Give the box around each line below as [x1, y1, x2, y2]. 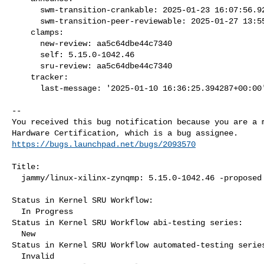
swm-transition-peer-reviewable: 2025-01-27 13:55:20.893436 [12, 16, 40, 26]
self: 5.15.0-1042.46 [12, 49, 40, 60]
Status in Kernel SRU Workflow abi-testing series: [12, 217, 243, 227]
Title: [12, 161, 40, 171]
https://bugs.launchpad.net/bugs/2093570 [12, 139, 196, 149]
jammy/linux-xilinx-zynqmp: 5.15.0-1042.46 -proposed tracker [12, 173, 21, 183]
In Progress [12, 206, 21, 216]
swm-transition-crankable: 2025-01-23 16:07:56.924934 [12, 5, 40, 15]
